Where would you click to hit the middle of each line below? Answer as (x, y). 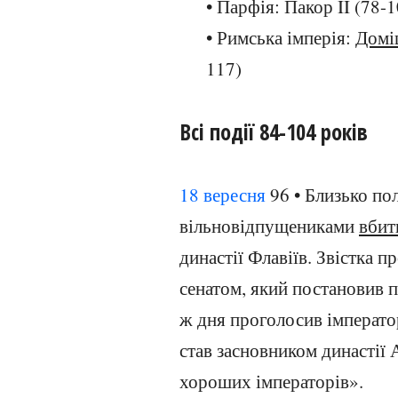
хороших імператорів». (271, 381)
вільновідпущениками (269, 226)
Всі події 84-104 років (274, 132)
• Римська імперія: (281, 37)
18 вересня (223, 195)
